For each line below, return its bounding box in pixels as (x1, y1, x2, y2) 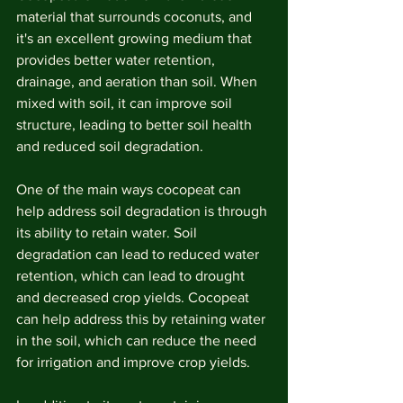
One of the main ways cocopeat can (16, 182, 245, 197)
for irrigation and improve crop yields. (16, 354, 250, 370)
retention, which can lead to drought (16, 268, 248, 283)
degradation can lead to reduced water (16, 246, 263, 262)
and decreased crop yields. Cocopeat (16, 290, 253, 305)
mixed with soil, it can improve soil (16, 95, 236, 111)
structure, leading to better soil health (16, 117, 255, 132)
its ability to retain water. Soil (16, 225, 201, 240)
